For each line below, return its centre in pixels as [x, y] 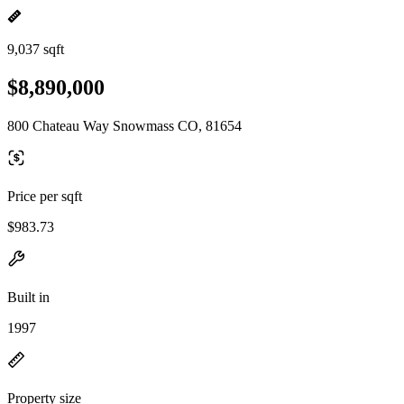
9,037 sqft [36, 49]
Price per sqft [45, 196]
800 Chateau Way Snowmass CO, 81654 [124, 125]
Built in [28, 297]
